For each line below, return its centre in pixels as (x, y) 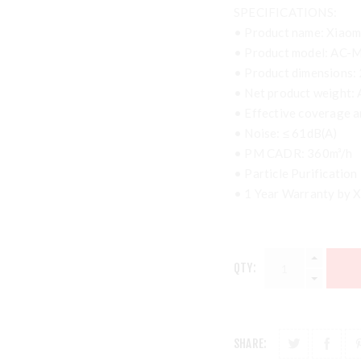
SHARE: (251, 344)
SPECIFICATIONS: (285, 12)
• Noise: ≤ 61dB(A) (286, 133)
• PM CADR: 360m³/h (293, 153)
